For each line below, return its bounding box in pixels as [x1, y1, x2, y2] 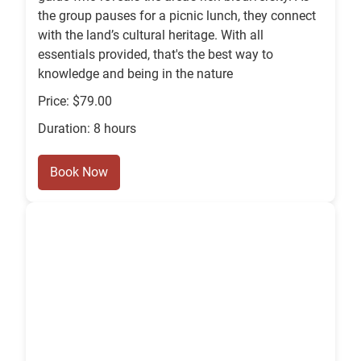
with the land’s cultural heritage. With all [38, 27, 263, 44]
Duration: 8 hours [38, 121, 136, 137]
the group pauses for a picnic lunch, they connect [38, 8, 316, 24]
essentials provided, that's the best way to [38, 47, 273, 63]
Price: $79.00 [38, 93, 112, 110]
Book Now [50, 164, 108, 180]
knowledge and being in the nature [38, 66, 233, 82]
